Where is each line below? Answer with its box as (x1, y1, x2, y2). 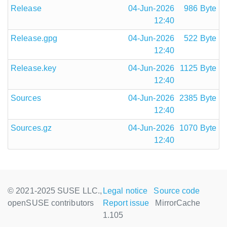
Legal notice (103, 186, 148, 195)
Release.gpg (11, 34, 58, 43)
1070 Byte (179, 124, 216, 132)
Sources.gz (11, 124, 52, 132)
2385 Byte (179, 94, 216, 102)
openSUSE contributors (8, 199, 94, 207)
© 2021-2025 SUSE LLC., (8, 186, 102, 195)
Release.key (11, 64, 57, 72)
